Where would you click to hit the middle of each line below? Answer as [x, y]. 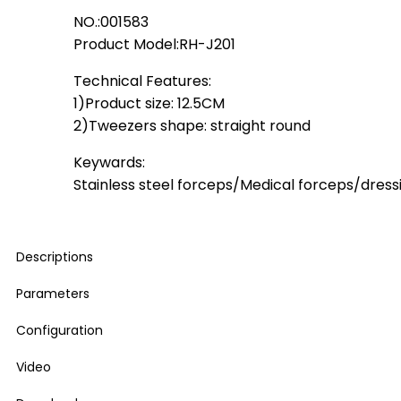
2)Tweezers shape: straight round [192, 126]
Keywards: [109, 163]
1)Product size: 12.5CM [149, 104]
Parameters [53, 294]
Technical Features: [142, 81]
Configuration [60, 331]
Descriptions [55, 257]
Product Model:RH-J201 [154, 45]
